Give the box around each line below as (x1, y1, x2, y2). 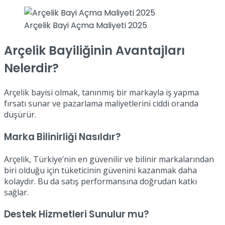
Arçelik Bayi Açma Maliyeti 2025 (24, 20, 147, 32)
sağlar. (4, 186, 29, 198)
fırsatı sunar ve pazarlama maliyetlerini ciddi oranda (4, 98, 198, 109)
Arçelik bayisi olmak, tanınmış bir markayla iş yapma (4, 87, 199, 98)
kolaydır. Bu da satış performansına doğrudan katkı (4, 175, 197, 187)
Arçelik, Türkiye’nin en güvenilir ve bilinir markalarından (4, 153, 214, 165)
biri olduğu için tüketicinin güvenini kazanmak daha (4, 164, 197, 176)
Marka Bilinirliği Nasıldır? (4, 130, 121, 144)
